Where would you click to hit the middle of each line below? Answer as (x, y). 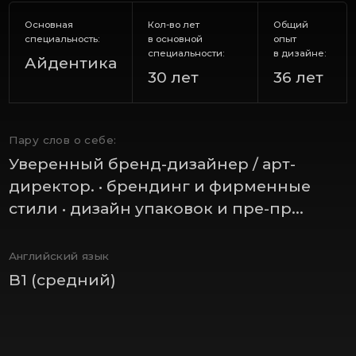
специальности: (187, 54)
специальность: (62, 39)
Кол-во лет (174, 25)
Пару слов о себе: (62, 139)
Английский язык (59, 256)
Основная (48, 25)
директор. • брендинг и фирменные (159, 186)
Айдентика (70, 63)
